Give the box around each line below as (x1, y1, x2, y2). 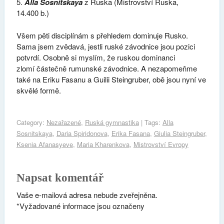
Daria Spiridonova (56, 128, 107, 138)
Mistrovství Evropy (133, 139, 188, 149)
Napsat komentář (16, 171, 103, 184)
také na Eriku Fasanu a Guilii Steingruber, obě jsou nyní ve (16, 73, 206, 84)
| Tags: (138, 117, 162, 127)
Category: (16, 117, 46, 127)
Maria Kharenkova (76, 139, 129, 149)
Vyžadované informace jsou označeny (19, 200, 144, 211)
